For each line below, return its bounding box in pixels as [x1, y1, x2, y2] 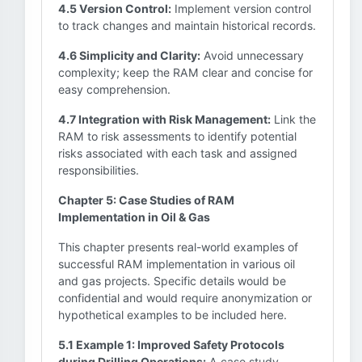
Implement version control [171, 2, 311, 15]
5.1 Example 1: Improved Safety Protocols [58, 338, 284, 351]
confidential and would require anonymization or [58, 291, 312, 305]
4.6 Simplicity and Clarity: [58, 48, 200, 62]
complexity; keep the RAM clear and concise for [58, 65, 313, 79]
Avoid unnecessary [200, 48, 304, 62]
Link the [271, 112, 316, 126]
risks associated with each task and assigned [58, 146, 297, 160]
